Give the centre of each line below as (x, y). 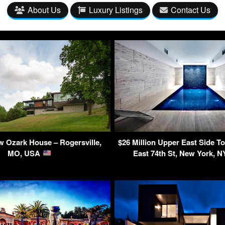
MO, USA (25, 153)
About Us (44, 10)
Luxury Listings (116, 10)
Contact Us (191, 10)
